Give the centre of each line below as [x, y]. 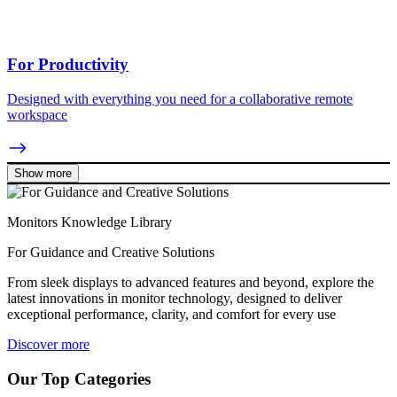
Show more [43, 173]
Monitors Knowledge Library [90, 222]
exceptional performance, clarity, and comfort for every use [171, 314]
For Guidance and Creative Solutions [111, 252]
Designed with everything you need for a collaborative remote [180, 98]
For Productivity [68, 65]
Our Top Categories [79, 378]
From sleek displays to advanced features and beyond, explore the [191, 282]
